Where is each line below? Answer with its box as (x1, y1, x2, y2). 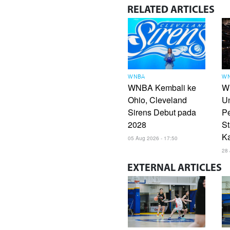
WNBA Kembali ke (128, 82, 197, 94)
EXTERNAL (127, 163, 176, 174)
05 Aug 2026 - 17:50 (128, 135, 178, 142)
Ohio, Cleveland (128, 94, 187, 106)
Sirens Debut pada (128, 106, 197, 119)
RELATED (127, 5, 169, 16)
